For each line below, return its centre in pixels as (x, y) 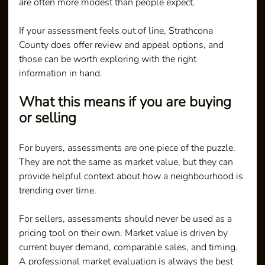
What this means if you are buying (127, 101)
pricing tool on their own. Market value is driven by (125, 233)
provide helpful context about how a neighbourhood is (132, 176)
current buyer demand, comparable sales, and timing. (130, 247)
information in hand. (61, 73)
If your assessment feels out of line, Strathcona (117, 30)
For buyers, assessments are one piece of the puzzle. (129, 148)
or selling (48, 117)
